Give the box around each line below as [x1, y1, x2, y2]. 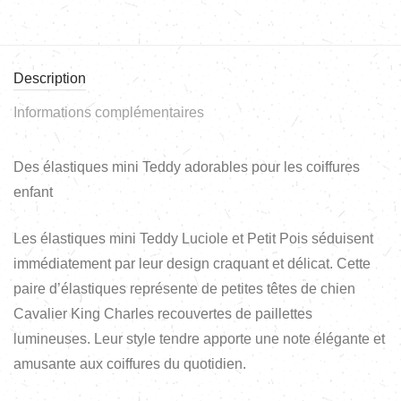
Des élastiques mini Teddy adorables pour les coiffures [13, 158, 360, 175]
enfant [13, 183, 53, 200]
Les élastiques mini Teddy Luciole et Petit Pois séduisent [13, 230, 373, 246]
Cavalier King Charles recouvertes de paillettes [13, 305, 312, 321]
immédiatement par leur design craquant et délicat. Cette [13, 255, 371, 271]
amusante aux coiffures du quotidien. [13, 355, 246, 371]
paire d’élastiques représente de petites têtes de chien [13, 280, 355, 296]
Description [13, 70, 86, 86]
